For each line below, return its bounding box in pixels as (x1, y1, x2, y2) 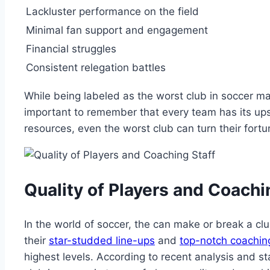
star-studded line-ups (49, 234, 155, 246)
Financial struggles (26, 42, 116, 55)
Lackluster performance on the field (26, 5, 199, 17)
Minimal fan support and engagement (26, 24, 208, 36)
